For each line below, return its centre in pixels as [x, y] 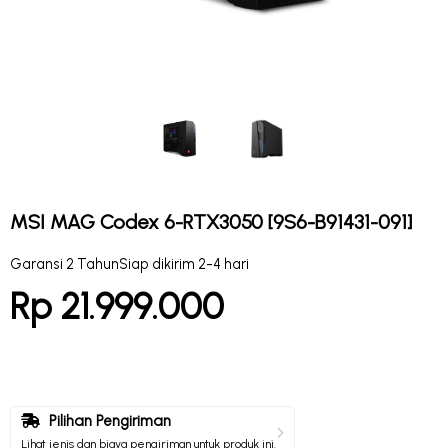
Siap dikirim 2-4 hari [184, 264]
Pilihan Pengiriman [108, 421]
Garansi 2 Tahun [64, 264]
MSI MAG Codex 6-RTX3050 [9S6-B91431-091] [211, 222]
